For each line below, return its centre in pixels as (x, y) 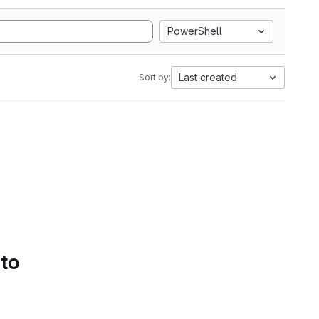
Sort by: (155, 77)
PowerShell (195, 31)
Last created (208, 77)
